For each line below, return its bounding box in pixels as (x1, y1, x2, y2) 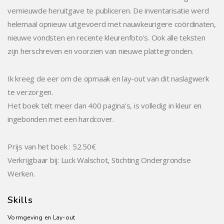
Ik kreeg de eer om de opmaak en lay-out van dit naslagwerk (7, 73, 209, 83)
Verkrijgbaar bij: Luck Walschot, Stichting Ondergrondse (7, 155, 191, 165)
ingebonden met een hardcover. (7, 114, 114, 124)
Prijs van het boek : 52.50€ (7, 141, 96, 151)
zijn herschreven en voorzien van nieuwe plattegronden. (7, 46, 193, 56)
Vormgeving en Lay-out (7, 213, 75, 221)
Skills (7, 194, 33, 206)
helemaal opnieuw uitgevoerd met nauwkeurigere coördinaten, (7, 19, 216, 29)
